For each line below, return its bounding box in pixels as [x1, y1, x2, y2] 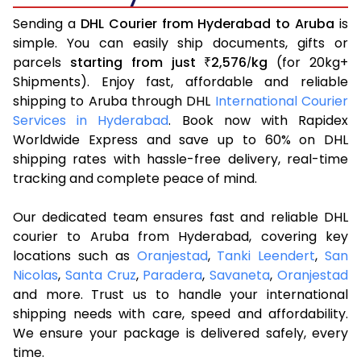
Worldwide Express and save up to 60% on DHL [13, 130, 348, 149]
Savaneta [210, 265, 271, 284]
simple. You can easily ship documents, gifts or [13, 33, 348, 52]
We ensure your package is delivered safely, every [13, 323, 348, 342]
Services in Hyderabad [13, 110, 169, 130]
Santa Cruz [64, 265, 136, 284]
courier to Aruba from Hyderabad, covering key [13, 226, 348, 246]
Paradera [143, 265, 203, 284]
